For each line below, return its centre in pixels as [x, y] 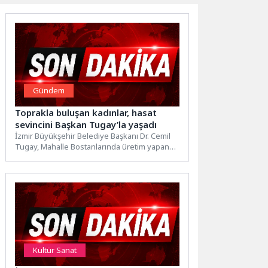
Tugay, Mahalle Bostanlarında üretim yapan [92, 147]
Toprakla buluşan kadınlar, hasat [86, 113]
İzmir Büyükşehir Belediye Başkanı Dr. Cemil [93, 136]
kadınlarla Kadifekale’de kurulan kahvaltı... [90, 158]
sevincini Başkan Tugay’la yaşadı [86, 125]
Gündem [49, 91]
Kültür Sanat [55, 250]
